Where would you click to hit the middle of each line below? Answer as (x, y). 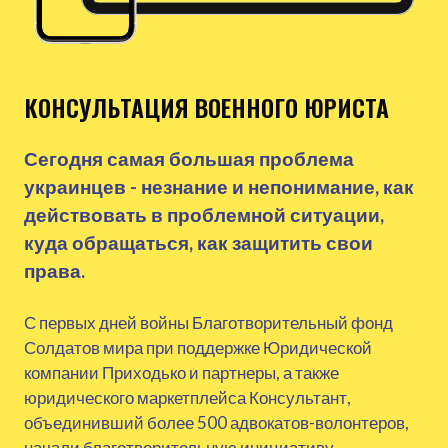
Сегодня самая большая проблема (189, 158)
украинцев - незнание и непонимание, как (219, 186)
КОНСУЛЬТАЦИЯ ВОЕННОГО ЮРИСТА (206, 106)
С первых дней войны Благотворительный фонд (208, 322)
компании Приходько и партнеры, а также (181, 372)
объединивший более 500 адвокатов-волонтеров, (216, 422)
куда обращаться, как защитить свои (198, 242)
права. (54, 270)
